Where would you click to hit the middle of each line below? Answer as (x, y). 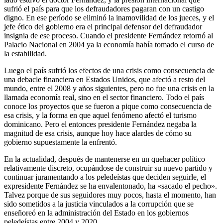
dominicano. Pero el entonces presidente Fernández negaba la (100, 124)
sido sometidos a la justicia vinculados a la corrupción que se (99, 204)
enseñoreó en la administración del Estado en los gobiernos (96, 213)
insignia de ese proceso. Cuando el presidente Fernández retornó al (109, 35)
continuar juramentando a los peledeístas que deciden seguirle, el (105, 177)
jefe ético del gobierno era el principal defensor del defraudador (103, 26)
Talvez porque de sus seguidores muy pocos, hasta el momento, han (110, 195)
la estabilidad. (25, 53)
